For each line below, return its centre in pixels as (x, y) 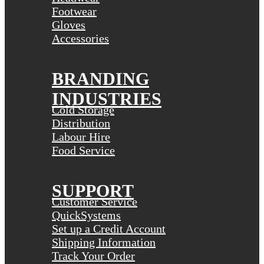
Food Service (83, 151)
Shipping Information (104, 242)
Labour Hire (81, 137)
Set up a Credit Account (109, 229)
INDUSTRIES (107, 99)
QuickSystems (86, 215)
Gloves (69, 25)
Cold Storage (83, 110)
